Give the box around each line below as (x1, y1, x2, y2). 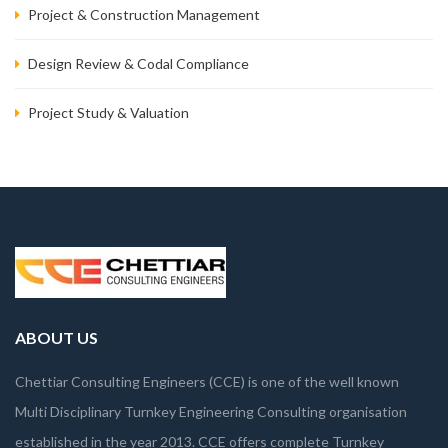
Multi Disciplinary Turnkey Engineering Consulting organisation (15, 402, 407, 420)
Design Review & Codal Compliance (28, 54, 249, 72)
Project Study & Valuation (28, 103, 189, 121)
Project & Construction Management (28, 5, 260, 23)
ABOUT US (15, 327, 98, 347)
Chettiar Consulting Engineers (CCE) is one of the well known (15, 372, 399, 390)
